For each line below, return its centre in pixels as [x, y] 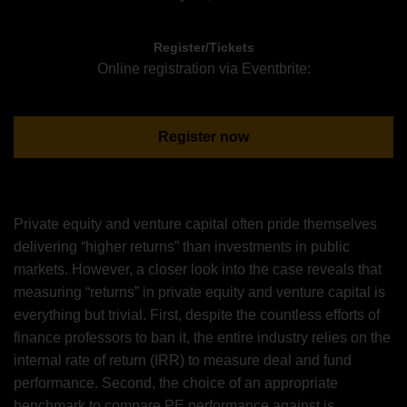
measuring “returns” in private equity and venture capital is [199, 292]
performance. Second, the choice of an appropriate [176, 382]
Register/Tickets [203, 47]
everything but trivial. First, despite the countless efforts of [197, 314]
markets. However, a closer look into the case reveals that [198, 269]
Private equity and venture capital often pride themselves [195, 223]
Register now [203, 136]
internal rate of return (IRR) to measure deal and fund [183, 360]
